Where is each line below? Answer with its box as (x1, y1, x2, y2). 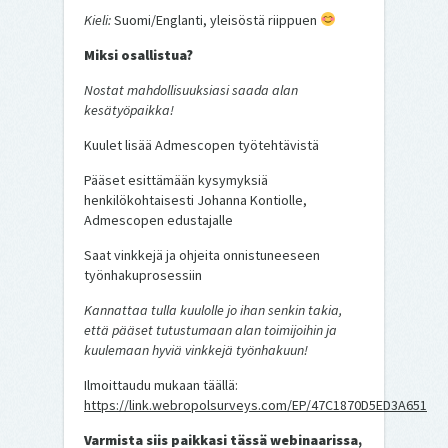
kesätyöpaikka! (84, 100, 174, 119)
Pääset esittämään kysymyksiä (84, 170, 268, 189)
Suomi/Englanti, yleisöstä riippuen (114, 10, 320, 29)
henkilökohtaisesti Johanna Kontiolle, (84, 190, 307, 209)
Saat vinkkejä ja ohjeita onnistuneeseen (84, 245, 320, 264)
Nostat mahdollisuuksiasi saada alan (84, 80, 298, 99)
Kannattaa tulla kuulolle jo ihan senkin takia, (84, 300, 342, 319)
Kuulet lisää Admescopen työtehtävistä (84, 135, 319, 154)
